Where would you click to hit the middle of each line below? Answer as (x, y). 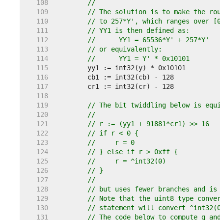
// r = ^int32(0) (127, 161)
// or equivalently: (125, 49)
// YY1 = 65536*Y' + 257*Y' (164, 40)
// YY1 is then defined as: (138, 30)
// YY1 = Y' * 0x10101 (154, 58)
